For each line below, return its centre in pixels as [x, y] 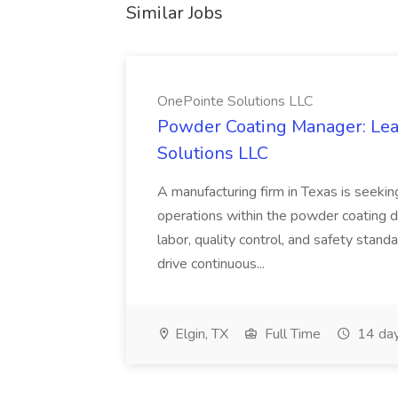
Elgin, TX [200, 334]
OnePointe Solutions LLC [235, 101]
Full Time [291, 334]
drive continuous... [213, 264]
